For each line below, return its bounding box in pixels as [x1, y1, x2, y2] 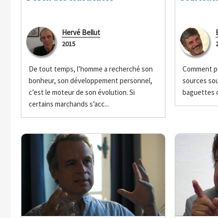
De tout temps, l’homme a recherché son [28, 64, 153, 74]
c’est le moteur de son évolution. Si [28, 88, 135, 97]
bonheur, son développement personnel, [28, 76, 152, 86]
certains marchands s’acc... [28, 99, 109, 109]
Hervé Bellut [61, 28, 100, 37]
